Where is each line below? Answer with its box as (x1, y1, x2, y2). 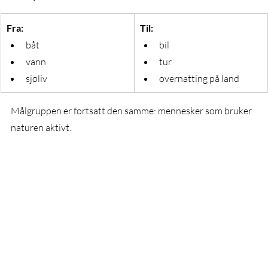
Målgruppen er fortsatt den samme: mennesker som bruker (11, 104, 254, 117)
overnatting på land (159, 72, 239, 84)
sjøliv (26, 72, 47, 84)
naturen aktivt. (11, 121, 71, 133)
